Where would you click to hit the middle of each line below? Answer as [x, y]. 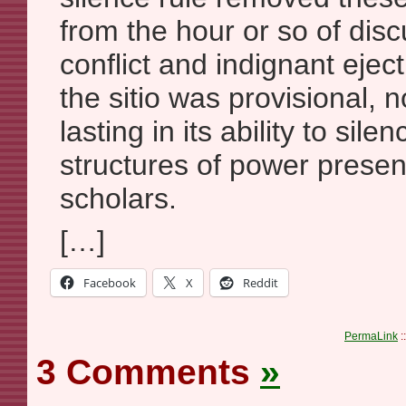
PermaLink [371, 336]
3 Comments [148, 372]
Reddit [261, 283]
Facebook [110, 283]
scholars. [118, 198]
